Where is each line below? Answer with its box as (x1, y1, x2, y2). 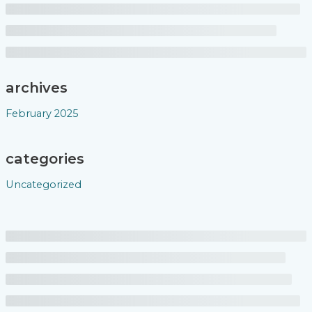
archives (5, 79, 68, 96)
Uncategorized (5, 178, 81, 191)
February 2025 (5, 107, 79, 120)
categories (5, 150, 84, 167)
